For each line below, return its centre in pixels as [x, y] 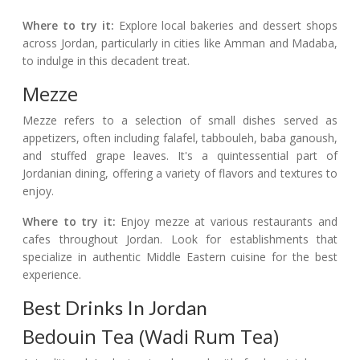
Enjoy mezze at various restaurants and [227, 222]
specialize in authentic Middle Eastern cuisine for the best [180, 257]
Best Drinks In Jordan [115, 308]
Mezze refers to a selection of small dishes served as [180, 121]
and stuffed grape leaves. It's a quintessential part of [180, 156]
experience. [52, 275]
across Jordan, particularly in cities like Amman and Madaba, [180, 43]
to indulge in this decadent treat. [106, 61]
